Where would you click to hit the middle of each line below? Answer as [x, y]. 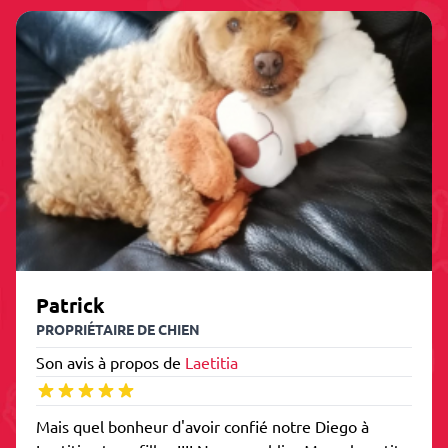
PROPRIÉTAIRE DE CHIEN [118, 329]
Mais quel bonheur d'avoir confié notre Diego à [202, 426]
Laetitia [211, 362]
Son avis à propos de [110, 362]
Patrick [70, 305]
